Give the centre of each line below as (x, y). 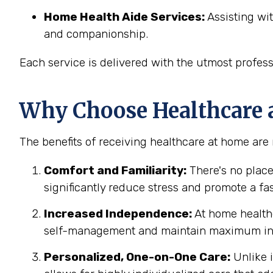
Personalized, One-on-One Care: (137, 257)
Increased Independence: (118, 214)
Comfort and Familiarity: (115, 170)
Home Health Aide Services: (124, 17)
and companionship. (96, 34)
